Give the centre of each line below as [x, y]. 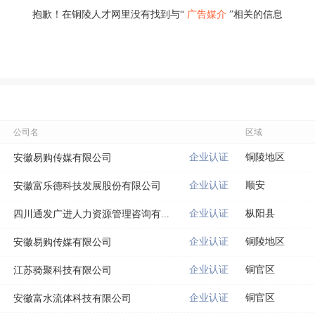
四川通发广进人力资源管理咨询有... [91, 214]
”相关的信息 [255, 14]
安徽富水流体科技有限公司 [72, 298]
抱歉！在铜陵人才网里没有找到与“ [110, 14]
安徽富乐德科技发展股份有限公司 [87, 186]
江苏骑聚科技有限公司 [63, 270]
